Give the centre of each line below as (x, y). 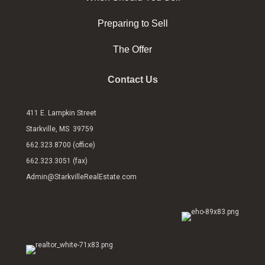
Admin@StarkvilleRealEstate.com (81, 177)
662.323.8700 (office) (61, 145)
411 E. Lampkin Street (61, 113)
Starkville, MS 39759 (60, 129)
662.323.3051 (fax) (57, 161)
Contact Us (132, 79)
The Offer (132, 49)
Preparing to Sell (132, 23)
